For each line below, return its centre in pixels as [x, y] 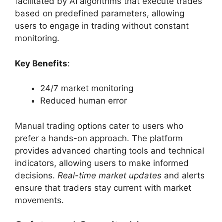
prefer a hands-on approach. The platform [99, 138]
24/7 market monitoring [87, 88]
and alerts [183, 175]
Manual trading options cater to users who [99, 126]
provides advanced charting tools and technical [110, 150]
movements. [39, 200]
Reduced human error [83, 101]
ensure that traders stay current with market [103, 188]
